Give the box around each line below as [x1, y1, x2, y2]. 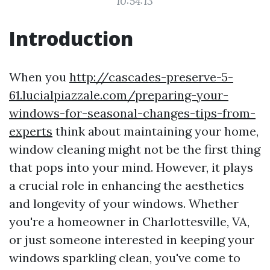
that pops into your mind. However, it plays [9, 160, 253, 175]
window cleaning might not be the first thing [9, 142, 260, 157]
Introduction [9, 25, 133, 51]
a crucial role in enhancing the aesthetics [9, 178, 244, 193]
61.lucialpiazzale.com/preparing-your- [9, 87, 228, 102]
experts [9, 124, 52, 139]
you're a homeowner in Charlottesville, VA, [9, 214, 250, 229]
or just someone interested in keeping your [9, 232, 254, 247]
